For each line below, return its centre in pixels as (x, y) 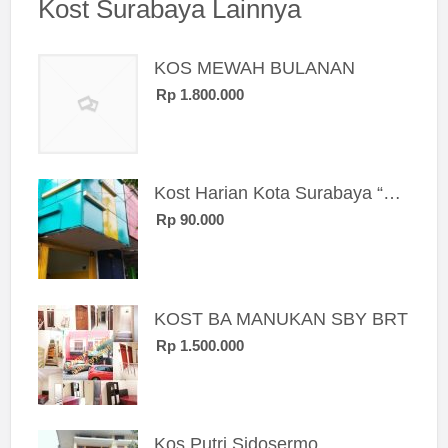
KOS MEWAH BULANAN (254, 67)
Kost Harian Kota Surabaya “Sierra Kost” (391, 193)
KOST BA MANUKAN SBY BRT (280, 318)
